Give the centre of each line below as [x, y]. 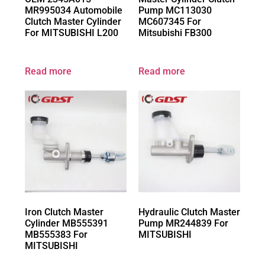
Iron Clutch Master [64, 212]
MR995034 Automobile [74, 11]
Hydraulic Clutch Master [189, 212]
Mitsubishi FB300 [175, 33]
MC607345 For [170, 22]
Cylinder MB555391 [67, 224]
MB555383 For [56, 235]
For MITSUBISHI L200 [72, 33]
